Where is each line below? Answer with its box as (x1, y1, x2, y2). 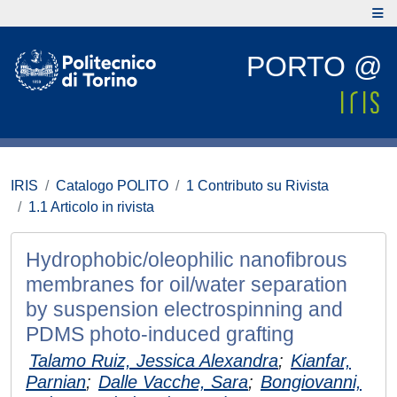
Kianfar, (291, 351, 351, 370)
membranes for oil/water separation (26, 273, 347, 296)
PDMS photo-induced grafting (26, 323, 294, 346)
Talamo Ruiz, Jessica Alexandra (29, 351, 278, 370)
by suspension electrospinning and (26, 298, 343, 321)
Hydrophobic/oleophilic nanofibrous (26, 248, 347, 271)
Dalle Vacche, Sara (98, 372, 248, 392)
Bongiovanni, (261, 372, 362, 392)
